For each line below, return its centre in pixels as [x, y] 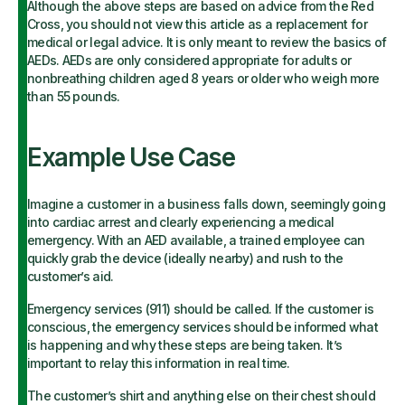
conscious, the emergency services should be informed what [203, 327]
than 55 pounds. [74, 96]
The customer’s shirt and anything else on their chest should [201, 396]
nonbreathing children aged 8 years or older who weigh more [203, 78]
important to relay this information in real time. [162, 363]
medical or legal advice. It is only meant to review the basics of [207, 42]
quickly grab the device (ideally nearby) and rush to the [185, 258]
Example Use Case [131, 157]
